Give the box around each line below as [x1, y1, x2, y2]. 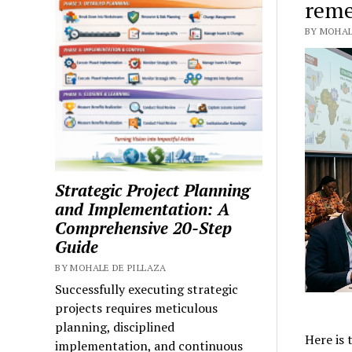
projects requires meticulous [55, 299, 218, 317]
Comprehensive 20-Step [55, 217, 233, 240]
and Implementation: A [55, 198, 230, 221]
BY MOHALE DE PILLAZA [55, 262, 167, 274]
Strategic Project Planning [55, 179, 251, 202]
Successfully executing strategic [55, 280, 239, 299]
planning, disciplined [55, 318, 175, 336]
